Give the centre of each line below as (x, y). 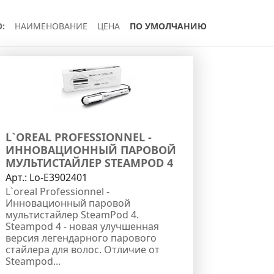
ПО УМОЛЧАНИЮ (168, 26)
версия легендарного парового (81, 238)
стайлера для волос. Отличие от (83, 250)
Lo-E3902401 (59, 178)
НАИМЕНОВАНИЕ (51, 26)
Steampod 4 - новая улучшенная (83, 227)
